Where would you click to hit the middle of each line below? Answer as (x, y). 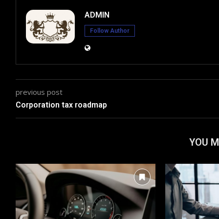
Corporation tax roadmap (61, 105)
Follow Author (110, 31)
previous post (39, 92)
